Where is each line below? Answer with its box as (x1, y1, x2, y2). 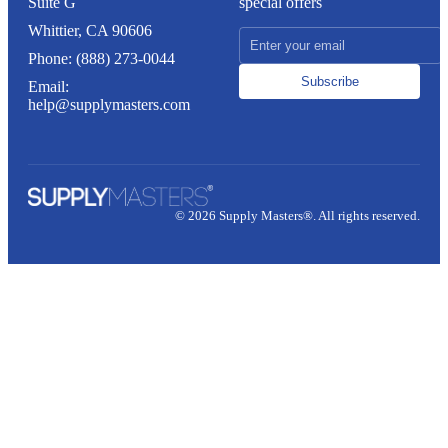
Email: (28, 78, 69, 96)
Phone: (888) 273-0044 (28, 50, 175, 68)
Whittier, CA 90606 (28, 22, 152, 40)
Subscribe (300, 74, 359, 90)
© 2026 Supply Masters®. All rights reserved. (175, 208, 420, 224)
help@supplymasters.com (28, 96, 190, 114)
